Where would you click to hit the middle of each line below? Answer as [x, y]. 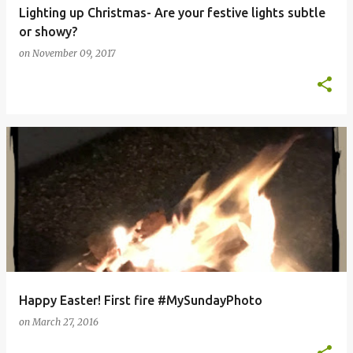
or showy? [48, 32]
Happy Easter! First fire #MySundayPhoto [141, 300]
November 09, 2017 [74, 53]
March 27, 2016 [65, 322]
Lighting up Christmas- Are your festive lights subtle [172, 13]
